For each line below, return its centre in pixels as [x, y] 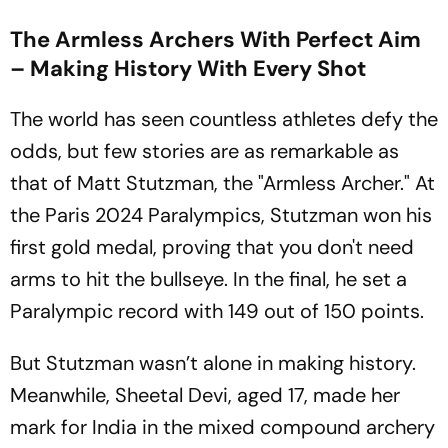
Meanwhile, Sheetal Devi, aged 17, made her [205, 395]
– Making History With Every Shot [188, 68]
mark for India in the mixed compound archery [222, 427]
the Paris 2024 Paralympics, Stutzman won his [221, 215]
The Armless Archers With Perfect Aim [215, 39]
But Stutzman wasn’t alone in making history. [213, 363]
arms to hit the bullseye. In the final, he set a [208, 279]
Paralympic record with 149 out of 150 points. [217, 311]
